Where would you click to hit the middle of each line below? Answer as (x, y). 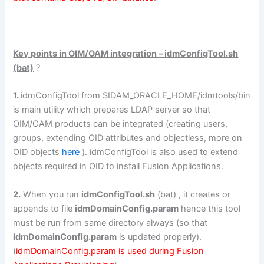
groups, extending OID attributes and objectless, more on (128, 138)
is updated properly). (159, 237)
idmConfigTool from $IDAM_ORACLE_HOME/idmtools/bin (136, 96)
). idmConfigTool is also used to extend (159, 152)
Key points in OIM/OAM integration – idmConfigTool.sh (126, 54)
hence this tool (210, 208)
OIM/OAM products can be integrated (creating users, (121, 124)
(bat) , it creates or (193, 194)
